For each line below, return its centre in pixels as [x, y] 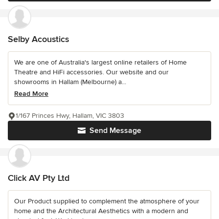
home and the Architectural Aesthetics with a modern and [101, 211]
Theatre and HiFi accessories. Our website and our [91, 72]
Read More [31, 93]
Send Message [115, 130]
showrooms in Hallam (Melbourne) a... [70, 82]
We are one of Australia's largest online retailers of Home [100, 62]
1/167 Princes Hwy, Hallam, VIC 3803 [70, 115]
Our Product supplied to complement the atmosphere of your [107, 201]
